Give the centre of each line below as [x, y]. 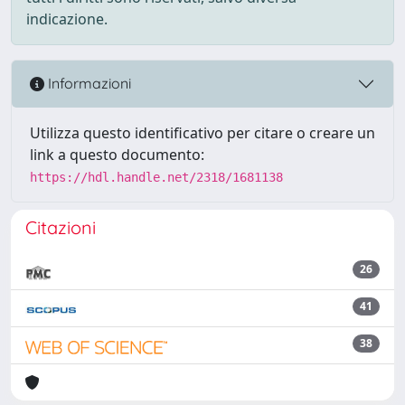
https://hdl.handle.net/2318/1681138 [156, 177]
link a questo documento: [117, 154]
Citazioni [61, 227]
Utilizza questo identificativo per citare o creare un [202, 132]
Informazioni [88, 84]
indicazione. [67, 19]
